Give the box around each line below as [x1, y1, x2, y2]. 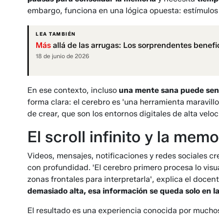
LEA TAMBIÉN [36, 31, 76, 38]
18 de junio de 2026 [36, 52, 89, 60]
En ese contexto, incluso [27, 86, 119, 95]
